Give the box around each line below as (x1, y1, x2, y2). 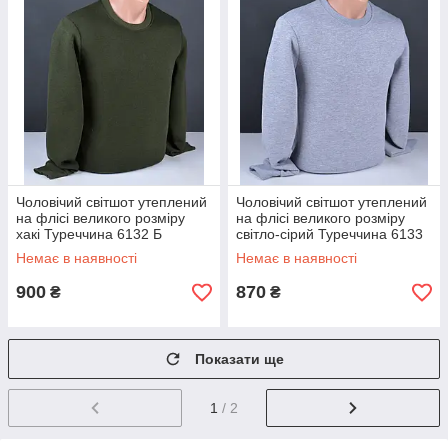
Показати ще (195, 351, 284, 367)
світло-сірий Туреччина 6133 (236, 226, 423, 242)
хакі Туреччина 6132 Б (16, 226, 162, 242)
